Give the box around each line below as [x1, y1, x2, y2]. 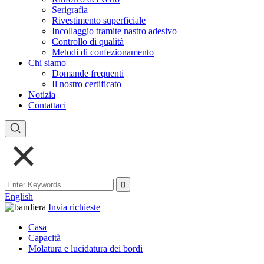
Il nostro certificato [52, 79, 121, 89]
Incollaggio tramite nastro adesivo [52, 26, 177, 36]
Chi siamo [28, 58, 66, 68]
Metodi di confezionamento [52, 47, 154, 57]
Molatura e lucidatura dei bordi [28, 243, 143, 253]
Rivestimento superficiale [52, 15, 146, 25]
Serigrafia [52, 5, 88, 15]
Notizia [28, 90, 55, 100]
